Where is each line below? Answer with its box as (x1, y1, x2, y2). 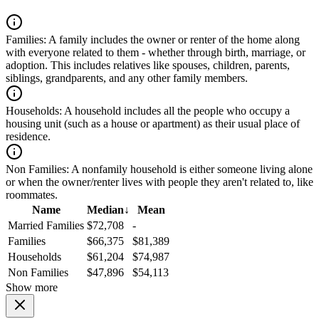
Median (87, 204, 124, 216)
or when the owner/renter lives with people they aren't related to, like (6, 176, 313, 189)
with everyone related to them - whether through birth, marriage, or (6, 46, 305, 59)
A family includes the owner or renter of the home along (46, 33, 300, 46)
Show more (6, 281, 58, 294)
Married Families (8, 219, 84, 232)
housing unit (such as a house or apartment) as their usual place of (6, 117, 300, 130)
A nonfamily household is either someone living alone (69, 163, 313, 176)
